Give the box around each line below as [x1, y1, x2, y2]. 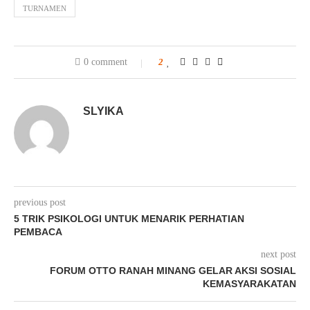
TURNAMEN [23, 3, 66, 12]
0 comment [84, 56, 127, 67]
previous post [14, 197, 66, 208]
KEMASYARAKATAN [203, 277, 296, 289]
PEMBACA [14, 226, 62, 237]
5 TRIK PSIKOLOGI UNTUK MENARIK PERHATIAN [14, 212, 244, 224]
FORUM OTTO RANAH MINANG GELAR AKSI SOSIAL [50, 264, 296, 276]
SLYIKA [83, 104, 124, 117]
